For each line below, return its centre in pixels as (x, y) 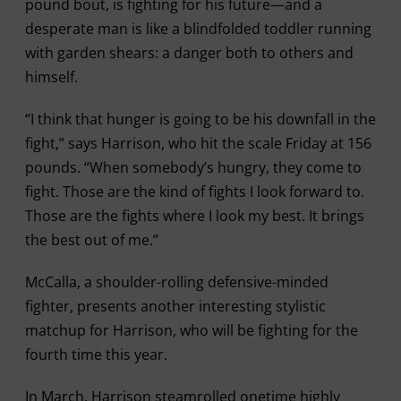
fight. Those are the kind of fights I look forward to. (194, 192)
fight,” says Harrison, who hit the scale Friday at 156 (198, 143)
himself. (51, 77)
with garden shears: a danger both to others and (189, 53)
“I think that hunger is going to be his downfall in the (200, 119)
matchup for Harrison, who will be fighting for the (191, 330)
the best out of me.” (91, 240)
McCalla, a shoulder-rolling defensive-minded (176, 282)
